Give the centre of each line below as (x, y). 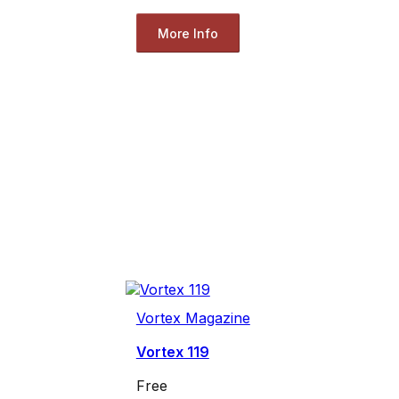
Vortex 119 (172, 352)
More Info (187, 33)
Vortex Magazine (193, 318)
